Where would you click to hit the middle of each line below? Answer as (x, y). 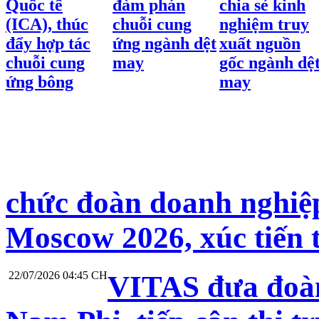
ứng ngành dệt (164, 44)
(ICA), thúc (47, 25)
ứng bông (40, 82)
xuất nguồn (260, 44)
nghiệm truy (264, 25)
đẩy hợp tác (48, 44)
